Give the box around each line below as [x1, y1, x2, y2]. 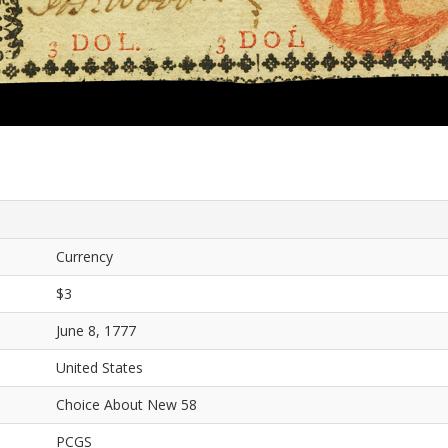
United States [56, 358, 143, 378]
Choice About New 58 [56, 395, 197, 415]
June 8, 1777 [56, 321, 136, 341]
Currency [56, 247, 113, 267]
